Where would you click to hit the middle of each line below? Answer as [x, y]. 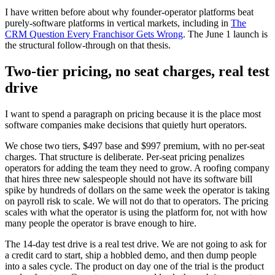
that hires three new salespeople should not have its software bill [129, 179]
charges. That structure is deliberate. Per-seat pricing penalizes [125, 157]
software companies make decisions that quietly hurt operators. [126, 125]
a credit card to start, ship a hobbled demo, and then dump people [131, 255]
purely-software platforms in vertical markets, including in [118, 23]
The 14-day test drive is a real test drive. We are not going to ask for [136, 244]
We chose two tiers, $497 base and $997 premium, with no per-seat [135, 146]
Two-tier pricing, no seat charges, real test [137, 72]
